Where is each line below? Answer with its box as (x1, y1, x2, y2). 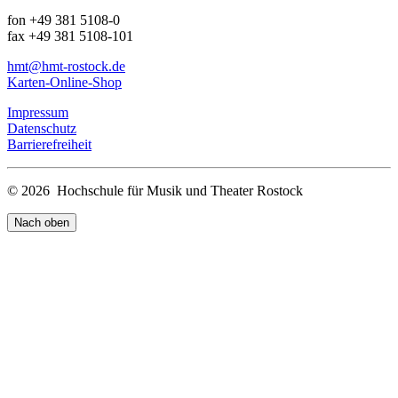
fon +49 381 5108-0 (7, 12, 120, 28)
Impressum (7, 104, 68, 120)
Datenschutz (7, 120, 76, 136)
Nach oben (14, 215, 69, 229)
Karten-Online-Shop (7, 74, 122, 90)
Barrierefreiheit (7, 136, 92, 152)
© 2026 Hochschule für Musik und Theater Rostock (7, 182, 303, 198)
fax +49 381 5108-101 (7, 28, 133, 44)
